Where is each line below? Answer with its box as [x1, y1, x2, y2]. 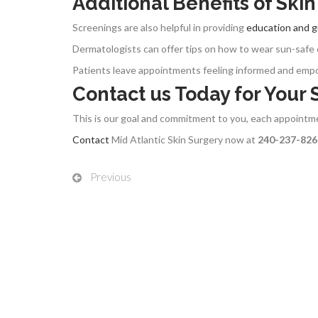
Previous [90, 170, 131, 183]
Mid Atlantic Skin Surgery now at [109, 133, 258, 146]
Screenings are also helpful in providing [72, 21, 246, 33]
